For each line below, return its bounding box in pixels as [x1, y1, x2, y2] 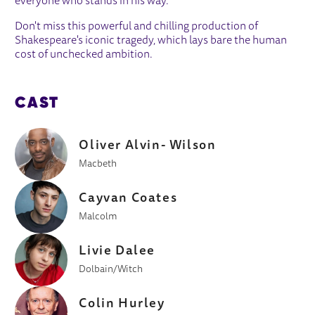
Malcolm [79, 211, 118, 222]
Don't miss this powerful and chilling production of [15, 20, 259, 32]
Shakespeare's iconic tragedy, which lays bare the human [15, 34, 288, 46]
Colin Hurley [79, 297, 165, 311]
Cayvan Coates [79, 191, 178, 205]
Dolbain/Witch [79, 264, 143, 275]
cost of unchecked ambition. [15, 49, 155, 60]
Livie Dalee [79, 244, 155, 258]
